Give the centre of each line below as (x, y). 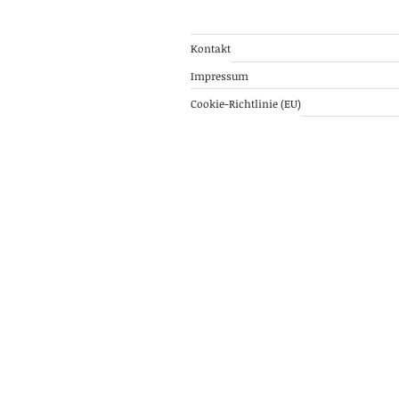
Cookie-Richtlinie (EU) (246, 103)
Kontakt (211, 48)
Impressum (220, 75)
